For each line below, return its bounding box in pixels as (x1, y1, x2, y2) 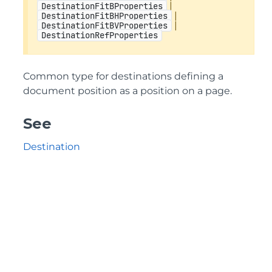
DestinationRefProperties (41, 30, 158, 41)
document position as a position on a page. (23, 85, 232, 97)
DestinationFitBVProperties (41, 20, 168, 31)
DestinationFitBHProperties (41, 10, 168, 21)
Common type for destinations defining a (23, 70, 223, 82)
